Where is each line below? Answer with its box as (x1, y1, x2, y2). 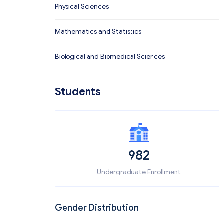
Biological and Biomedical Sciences (55, 52, 165, 61)
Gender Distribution (55, 202, 139, 213)
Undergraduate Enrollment (97, 168, 181, 176)
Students (55, 85, 101, 98)
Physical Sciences (55, 2, 109, 11)
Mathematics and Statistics (55, 27, 141, 36)
